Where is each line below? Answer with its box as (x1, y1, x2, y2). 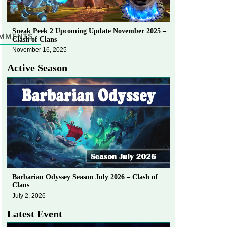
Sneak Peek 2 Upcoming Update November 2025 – (12, 27, 166, 35)
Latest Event (7, 208, 62, 219)
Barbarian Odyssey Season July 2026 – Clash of (12, 173, 158, 181)
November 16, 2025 (12, 46, 67, 53)
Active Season (7, 62, 67, 73)
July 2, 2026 (12, 192, 46, 199)
